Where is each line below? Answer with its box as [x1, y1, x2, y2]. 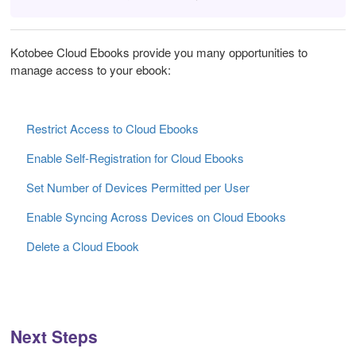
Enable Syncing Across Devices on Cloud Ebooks [26, 207, 286, 225]
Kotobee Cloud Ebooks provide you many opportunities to [10, 43, 308, 60]
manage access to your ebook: [10, 60, 171, 78]
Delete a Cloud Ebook [26, 237, 139, 254]
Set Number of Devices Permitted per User [26, 178, 250, 195]
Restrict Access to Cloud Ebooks [26, 119, 199, 137]
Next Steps [10, 323, 98, 348]
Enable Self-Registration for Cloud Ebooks [26, 149, 244, 166]
